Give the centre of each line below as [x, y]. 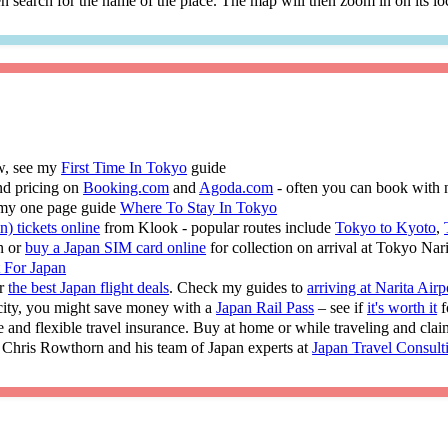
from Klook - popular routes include [218, 227]
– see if [341, 307]
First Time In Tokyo [124, 167]
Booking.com [126, 187]
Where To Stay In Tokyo [199, 207]
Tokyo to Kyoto [386, 227]
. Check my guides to [238, 287]
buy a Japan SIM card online [116, 247]
